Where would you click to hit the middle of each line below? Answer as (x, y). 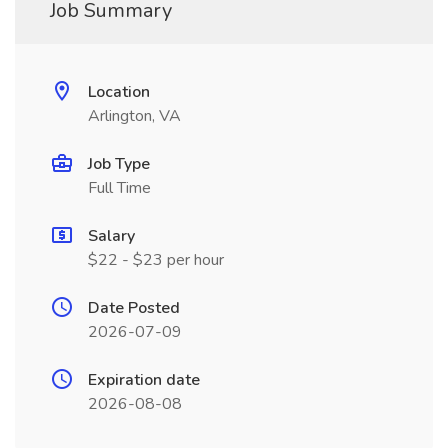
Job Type (119, 164)
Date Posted (134, 308)
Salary (111, 236)
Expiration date (144, 380)
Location (119, 92)
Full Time (119, 188)
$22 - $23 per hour (156, 260)
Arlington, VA (134, 116)
